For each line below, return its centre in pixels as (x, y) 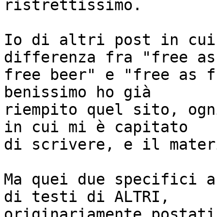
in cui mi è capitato (96, 127)
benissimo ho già (77, 92)
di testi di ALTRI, (87, 197)
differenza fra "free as (110, 57)
